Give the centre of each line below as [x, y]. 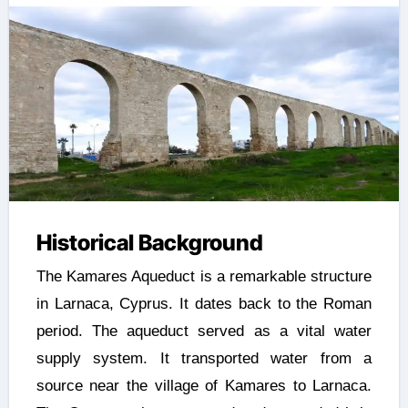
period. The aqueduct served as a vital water [204, 331]
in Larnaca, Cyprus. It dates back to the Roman [204, 303]
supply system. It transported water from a [204, 358]
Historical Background [149, 243]
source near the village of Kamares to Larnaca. [204, 385]
